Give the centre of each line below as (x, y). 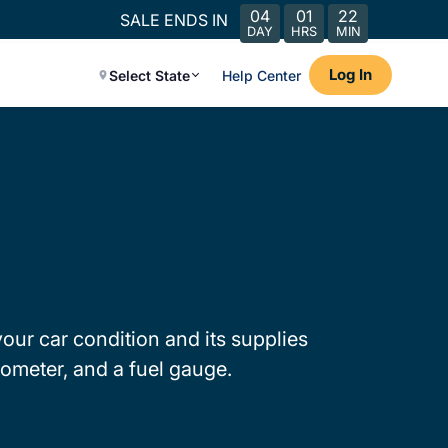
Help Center (261, 75)
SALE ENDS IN (174, 19)
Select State (149, 75)
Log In (350, 74)
